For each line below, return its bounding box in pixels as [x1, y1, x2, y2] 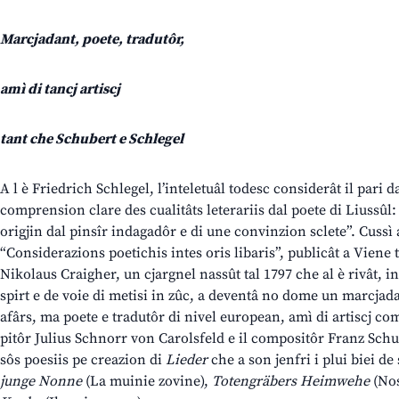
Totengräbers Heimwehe [212, 372, 373, 391]
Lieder [166, 351, 208, 370]
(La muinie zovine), [82, 372, 212, 391]
